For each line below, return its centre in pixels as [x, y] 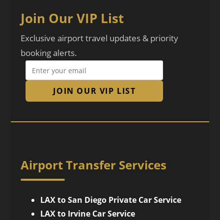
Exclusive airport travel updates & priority [100, 38]
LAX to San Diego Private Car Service [111, 200]
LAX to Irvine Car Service [88, 214]
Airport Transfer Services [94, 165]
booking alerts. [49, 53]
